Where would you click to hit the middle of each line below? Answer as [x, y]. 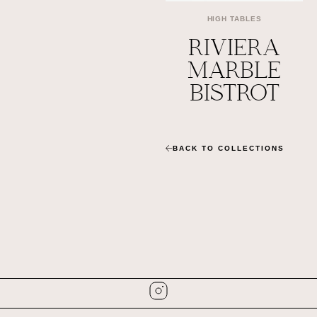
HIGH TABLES [234, 18]
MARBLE [234, 70]
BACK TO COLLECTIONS [229, 149]
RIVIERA [234, 48]
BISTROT [234, 93]
